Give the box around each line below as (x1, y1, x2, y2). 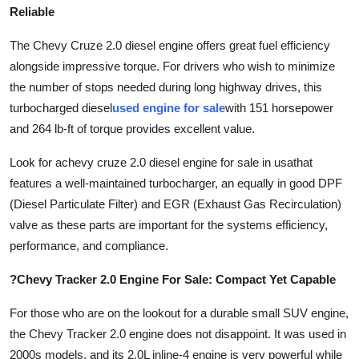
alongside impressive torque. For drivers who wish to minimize (10, 58, 335, 73)
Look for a (10, 155, 62, 169)
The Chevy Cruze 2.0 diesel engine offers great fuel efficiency (10, 38, 330, 52)
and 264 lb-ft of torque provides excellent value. (10, 121, 255, 135)
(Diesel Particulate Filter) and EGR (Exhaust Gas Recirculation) (10, 196, 341, 211)
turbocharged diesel (10, 100, 112, 115)
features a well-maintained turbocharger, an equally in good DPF (10, 175, 342, 190)
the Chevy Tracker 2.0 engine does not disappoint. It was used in (10, 326, 346, 341)
